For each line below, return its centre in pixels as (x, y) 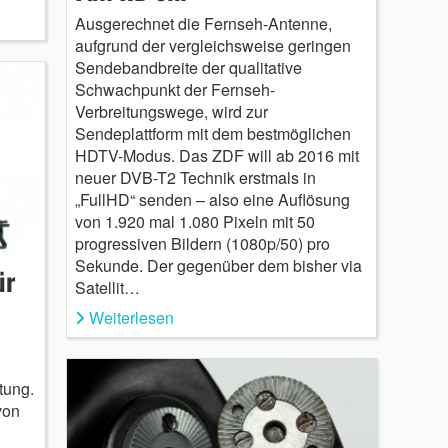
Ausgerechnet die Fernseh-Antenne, (203, 23)
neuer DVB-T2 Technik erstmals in (195, 177)
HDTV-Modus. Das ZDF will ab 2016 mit (216, 155)
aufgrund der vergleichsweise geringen (212, 45)
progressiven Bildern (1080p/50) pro (202, 243)
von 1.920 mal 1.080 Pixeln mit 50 (194, 221)
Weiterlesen (131, 317)
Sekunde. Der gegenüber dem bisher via (218, 265)
